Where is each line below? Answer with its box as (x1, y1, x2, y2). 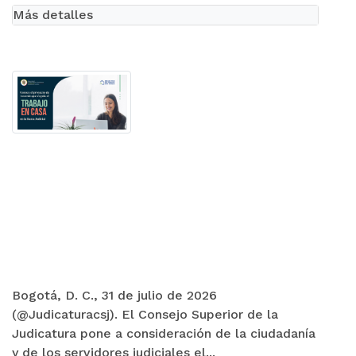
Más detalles (13, 7, 93, 23)
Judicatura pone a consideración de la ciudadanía (12, 326, 315, 342)
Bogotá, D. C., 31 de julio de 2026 (12, 288, 217, 304)
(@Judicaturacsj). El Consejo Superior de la (12, 307, 278, 323)
